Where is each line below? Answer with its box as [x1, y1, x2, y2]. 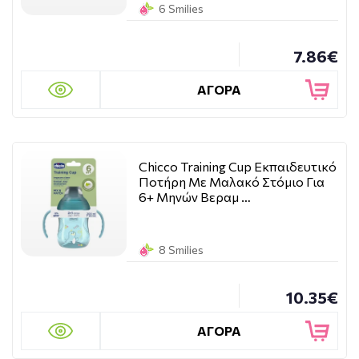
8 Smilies [159, 243, 204, 256]
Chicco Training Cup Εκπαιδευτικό [139, 159, 337, 174]
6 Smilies [159, 2, 204, 15]
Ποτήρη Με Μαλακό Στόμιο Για [139, 174, 325, 189]
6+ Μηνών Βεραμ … [139, 189, 251, 204]
